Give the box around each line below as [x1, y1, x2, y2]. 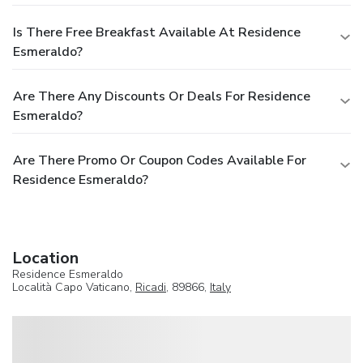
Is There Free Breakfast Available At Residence [13, 23, 301, 41]
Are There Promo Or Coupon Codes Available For [13, 151, 306, 169]
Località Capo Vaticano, [12, 279, 135, 295]
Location [12, 246, 79, 269]
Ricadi [135, 279, 166, 295]
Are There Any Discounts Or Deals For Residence [13, 87, 310, 105]
